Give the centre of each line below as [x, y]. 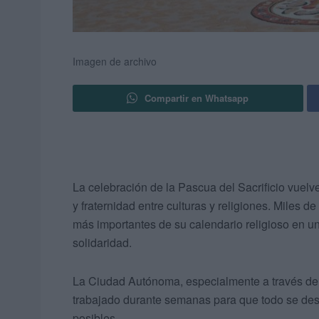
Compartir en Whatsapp [197, 98]
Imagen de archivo [115, 62]
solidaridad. [102, 243]
